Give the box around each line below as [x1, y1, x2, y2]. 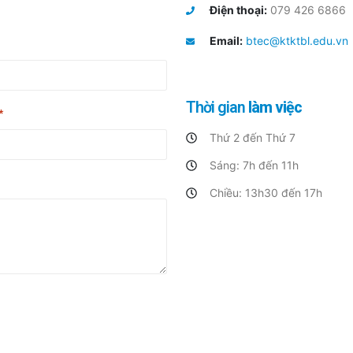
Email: [209, 34, 243, 47]
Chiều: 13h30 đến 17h [209, 186, 322, 199]
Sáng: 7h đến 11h [209, 158, 299, 172]
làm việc [248, 98, 303, 117]
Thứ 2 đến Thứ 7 [209, 131, 295, 144]
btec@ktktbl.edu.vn [245, 34, 348, 47]
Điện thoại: [209, 3, 267, 17]
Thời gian [186, 98, 249, 117]
